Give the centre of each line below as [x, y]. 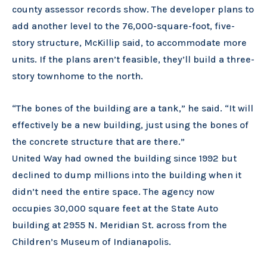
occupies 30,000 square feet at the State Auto [115, 208]
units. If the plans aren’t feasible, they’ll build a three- [133, 60]
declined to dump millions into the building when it [127, 175]
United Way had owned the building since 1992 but [124, 158]
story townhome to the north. [77, 76]
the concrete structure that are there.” [98, 141]
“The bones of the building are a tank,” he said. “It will [133, 108]
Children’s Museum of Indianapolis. [91, 241]
